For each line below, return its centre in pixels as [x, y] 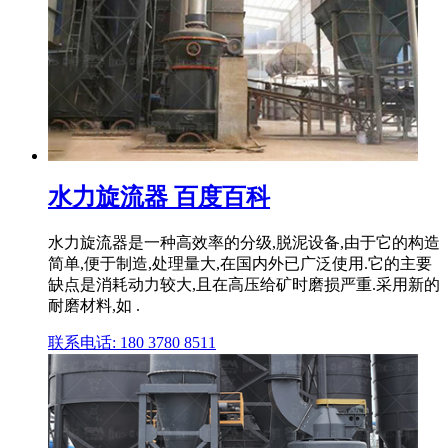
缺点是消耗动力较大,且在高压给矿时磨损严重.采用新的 [244, 284]
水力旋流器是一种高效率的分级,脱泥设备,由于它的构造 [244, 242]
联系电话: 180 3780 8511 [132, 342]
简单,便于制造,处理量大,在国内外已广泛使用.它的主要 [240, 263]
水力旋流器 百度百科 [159, 196]
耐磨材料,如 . [94, 305]
